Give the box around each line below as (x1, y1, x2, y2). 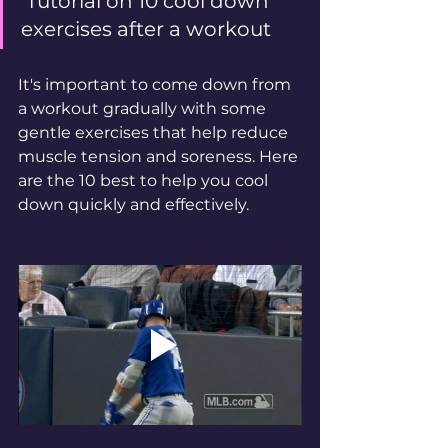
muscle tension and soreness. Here (18, 147, 302, 166)
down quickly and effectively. (18, 195, 253, 214)
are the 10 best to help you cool (18, 171, 272, 190)
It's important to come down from (18, 75, 295, 94)
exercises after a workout (21, 17, 271, 41)
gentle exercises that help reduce (18, 123, 292, 142)
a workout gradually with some (18, 99, 270, 118)
